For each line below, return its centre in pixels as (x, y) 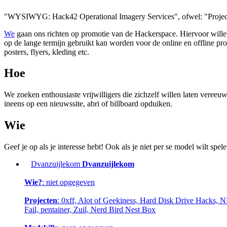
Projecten (41, 201)
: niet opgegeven (68, 182)
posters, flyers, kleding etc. (47, 52)
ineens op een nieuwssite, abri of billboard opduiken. (88, 104)
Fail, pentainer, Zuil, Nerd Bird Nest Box (90, 210)
